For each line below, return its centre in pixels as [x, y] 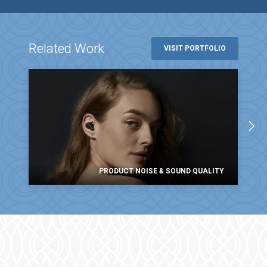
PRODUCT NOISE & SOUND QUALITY [162, 159]
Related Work [67, 37]
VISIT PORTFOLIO [195, 37]
